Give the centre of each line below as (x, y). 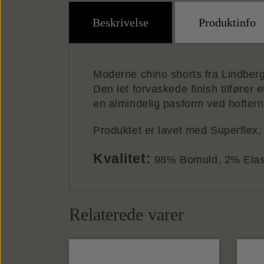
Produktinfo (227, 23)
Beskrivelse (121, 23)
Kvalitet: (122, 159)
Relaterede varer (126, 214)
